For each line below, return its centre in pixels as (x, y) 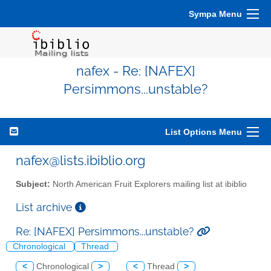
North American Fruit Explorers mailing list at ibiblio (149, 184)
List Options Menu (204, 132)
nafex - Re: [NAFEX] (135, 71)
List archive (45, 207)
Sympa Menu (215, 14)
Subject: (33, 184)
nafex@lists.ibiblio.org (80, 160)
